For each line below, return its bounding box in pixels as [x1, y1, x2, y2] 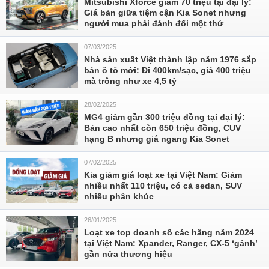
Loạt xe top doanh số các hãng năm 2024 [84, 228, 254, 237]
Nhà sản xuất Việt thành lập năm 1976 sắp [84, 55, 256, 64]
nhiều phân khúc [84, 192, 154, 201]
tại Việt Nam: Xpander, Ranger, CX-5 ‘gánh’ [84, 238, 257, 248]
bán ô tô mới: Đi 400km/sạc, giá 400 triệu [84, 65, 251, 75]
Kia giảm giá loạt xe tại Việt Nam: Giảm [84, 170, 242, 180]
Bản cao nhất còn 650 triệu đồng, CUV [84, 123, 241, 133]
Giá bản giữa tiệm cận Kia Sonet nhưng [84, 8, 246, 17]
